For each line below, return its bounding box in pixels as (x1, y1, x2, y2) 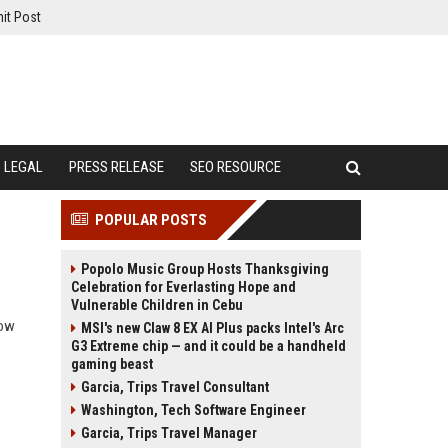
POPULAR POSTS (95, 211, 207, 229)
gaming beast (71, 356, 153, 372)
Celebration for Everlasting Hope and (71, 279, 296, 295)
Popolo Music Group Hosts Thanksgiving (81, 261, 329, 277)
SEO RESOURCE (190, 158, 281, 176)
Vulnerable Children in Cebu (71, 297, 243, 313)
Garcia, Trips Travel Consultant (81, 379, 269, 395)
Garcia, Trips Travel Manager (81, 425, 257, 441)
